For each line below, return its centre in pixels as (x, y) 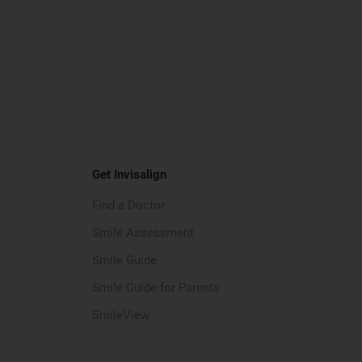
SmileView (120, 315)
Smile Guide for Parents (156, 288)
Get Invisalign (129, 175)
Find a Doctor (128, 205)
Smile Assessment (143, 233)
